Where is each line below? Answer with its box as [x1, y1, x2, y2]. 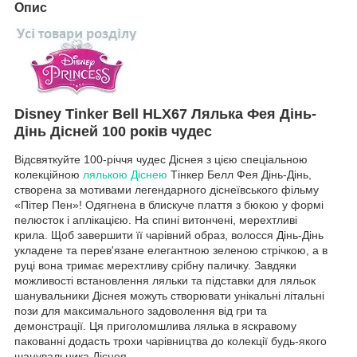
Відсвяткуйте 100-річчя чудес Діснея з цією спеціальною [14, 153, 308, 167]
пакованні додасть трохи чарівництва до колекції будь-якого [14, 335, 327, 348]
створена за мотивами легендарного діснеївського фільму [14, 183, 319, 197]
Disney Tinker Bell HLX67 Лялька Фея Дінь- [14, 105, 316, 122]
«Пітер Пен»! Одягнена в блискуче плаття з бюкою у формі [14, 198, 324, 212]
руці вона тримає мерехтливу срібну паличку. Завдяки [14, 259, 296, 273]
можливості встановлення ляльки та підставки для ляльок [14, 274, 316, 288]
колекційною [14, 168, 83, 182]
